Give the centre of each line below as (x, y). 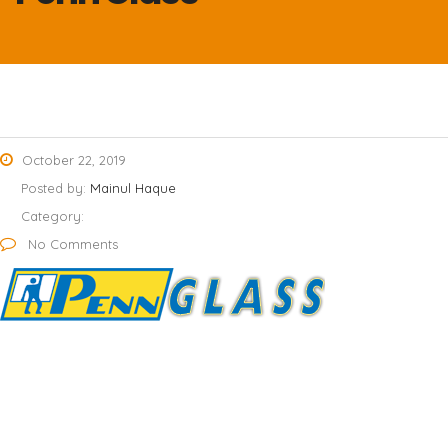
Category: (52, 216)
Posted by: (55, 188)
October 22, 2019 (72, 160)
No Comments (71, 244)
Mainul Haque (133, 188)
